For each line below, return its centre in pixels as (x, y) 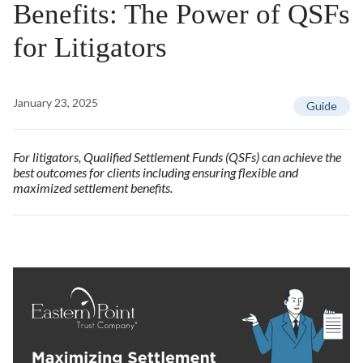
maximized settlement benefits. (93, 188)
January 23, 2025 (56, 102)
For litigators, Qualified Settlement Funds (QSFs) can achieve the (177, 157)
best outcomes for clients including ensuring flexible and (156, 172)
